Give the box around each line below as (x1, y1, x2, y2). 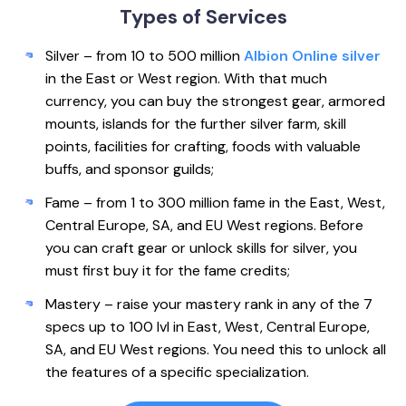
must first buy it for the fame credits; (45, 261, 290, 281)
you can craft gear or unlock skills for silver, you (45, 238, 357, 258)
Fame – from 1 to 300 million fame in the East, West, (45, 193, 385, 213)
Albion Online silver (244, 46, 381, 66)
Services (205, 4, 287, 31)
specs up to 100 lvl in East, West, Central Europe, (45, 317, 370, 337)
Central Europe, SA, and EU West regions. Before (45, 216, 363, 236)
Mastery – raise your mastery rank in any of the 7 (45, 295, 372, 314)
